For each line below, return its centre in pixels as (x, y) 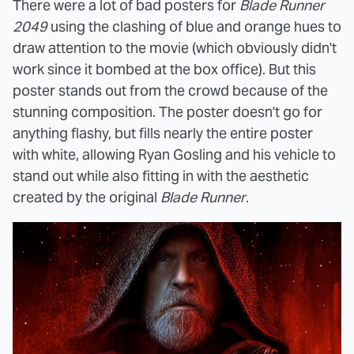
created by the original (87, 197)
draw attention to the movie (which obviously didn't (175, 48)
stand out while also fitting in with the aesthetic (161, 176)
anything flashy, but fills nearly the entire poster (163, 133)
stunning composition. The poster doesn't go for (168, 112)
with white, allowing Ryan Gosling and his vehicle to (174, 154)
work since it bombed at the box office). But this (164, 69)
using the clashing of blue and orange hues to (194, 26)
